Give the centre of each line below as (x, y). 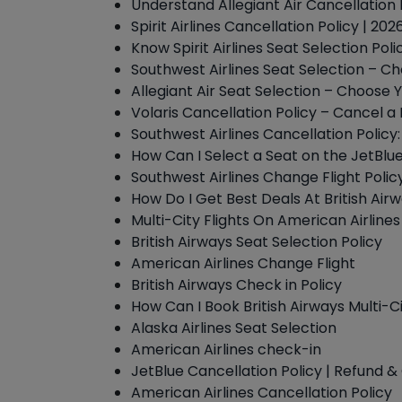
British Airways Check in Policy (236, 285)
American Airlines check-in (226, 350)
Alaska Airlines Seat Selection (234, 328)
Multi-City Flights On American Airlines (266, 220)
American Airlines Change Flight (243, 263)
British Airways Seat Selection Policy (257, 242)
